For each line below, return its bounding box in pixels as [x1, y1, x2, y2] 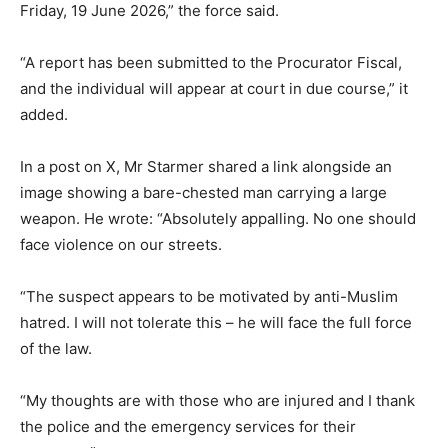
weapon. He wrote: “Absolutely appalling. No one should [20, 208, 416, 228]
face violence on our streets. [20, 234, 222, 254]
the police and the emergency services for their [20, 416, 356, 436]
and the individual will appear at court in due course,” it [20, 78, 408, 98]
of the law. [20, 338, 92, 358]
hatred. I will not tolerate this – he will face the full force [20, 312, 412, 332]
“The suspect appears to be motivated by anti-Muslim [20, 286, 398, 306]
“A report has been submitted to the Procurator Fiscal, [20, 52, 402, 72]
